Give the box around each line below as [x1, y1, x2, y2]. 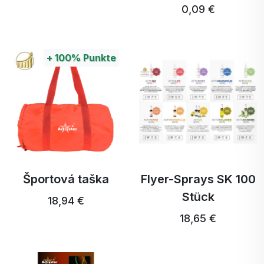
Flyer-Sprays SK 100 [140, 172, 256, 186]
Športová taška [23, 172, 109, 186]
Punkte [81, 52, 116, 64]
